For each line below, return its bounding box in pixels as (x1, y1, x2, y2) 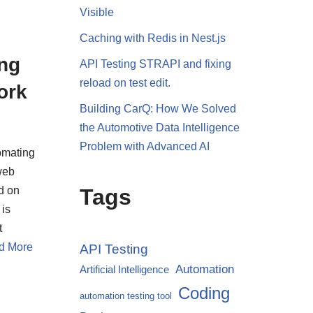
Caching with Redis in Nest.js (79, 32, 226, 44)
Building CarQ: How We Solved (79, 103, 236, 115)
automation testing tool (79, 291, 172, 301)
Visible (79, 6, 114, 18)
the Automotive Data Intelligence (79, 122, 240, 133)
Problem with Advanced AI (79, 140, 210, 152)
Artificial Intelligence (79, 263, 169, 275)
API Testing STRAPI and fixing (79, 58, 231, 70)
